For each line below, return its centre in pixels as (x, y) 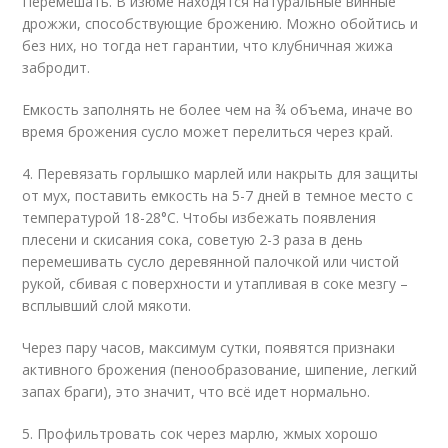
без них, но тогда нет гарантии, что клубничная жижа (208, 45)
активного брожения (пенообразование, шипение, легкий (220, 369)
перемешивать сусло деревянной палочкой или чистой (211, 261)
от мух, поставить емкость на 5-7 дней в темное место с (218, 195)
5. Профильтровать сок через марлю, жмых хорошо (200, 433)
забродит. (56, 67)
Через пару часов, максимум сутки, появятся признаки (209, 347)
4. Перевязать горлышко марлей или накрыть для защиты (220, 173)
